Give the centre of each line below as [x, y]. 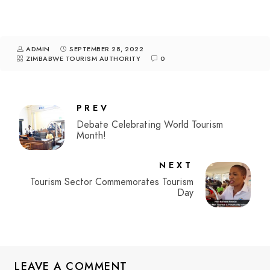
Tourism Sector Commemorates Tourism [111, 182]
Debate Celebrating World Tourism [150, 125]
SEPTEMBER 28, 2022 [106, 49]
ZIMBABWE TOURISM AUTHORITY [83, 59]
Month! [92, 136]
